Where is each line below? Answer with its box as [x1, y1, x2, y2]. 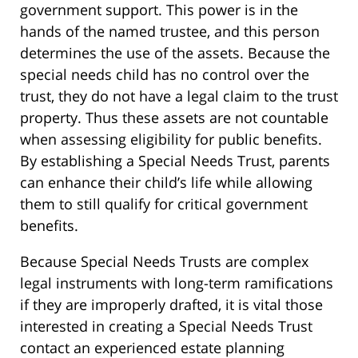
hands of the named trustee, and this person [20, 22, 320, 41]
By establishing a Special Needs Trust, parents [20, 151, 330, 170]
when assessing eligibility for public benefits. [20, 129, 322, 149]
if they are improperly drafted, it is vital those [20, 295, 323, 314]
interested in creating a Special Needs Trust [20, 316, 312, 336]
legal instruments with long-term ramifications [20, 273, 333, 292]
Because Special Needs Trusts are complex [20, 252, 308, 271]
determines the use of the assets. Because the [20, 43, 330, 62]
